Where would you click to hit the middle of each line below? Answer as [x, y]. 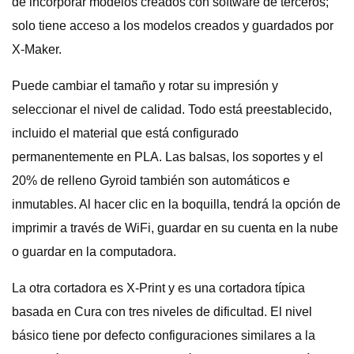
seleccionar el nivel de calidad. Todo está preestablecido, [172, 109]
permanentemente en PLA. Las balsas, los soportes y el [168, 157]
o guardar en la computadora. [94, 252]
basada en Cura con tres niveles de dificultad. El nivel [162, 312]
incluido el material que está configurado [125, 133]
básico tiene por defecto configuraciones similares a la [164, 335]
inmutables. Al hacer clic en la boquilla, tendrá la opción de [176, 204]
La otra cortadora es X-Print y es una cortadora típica [158, 288]
